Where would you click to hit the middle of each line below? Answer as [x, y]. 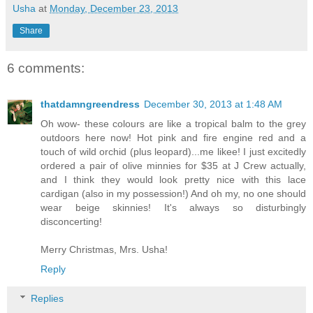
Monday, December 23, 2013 [114, 8]
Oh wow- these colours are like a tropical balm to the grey [173, 124]
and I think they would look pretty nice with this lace [173, 180]
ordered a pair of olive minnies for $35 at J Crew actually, [173, 166]
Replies [48, 298]
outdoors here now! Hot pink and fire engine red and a [173, 138]
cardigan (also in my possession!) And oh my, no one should [173, 194]
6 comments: [46, 68]
